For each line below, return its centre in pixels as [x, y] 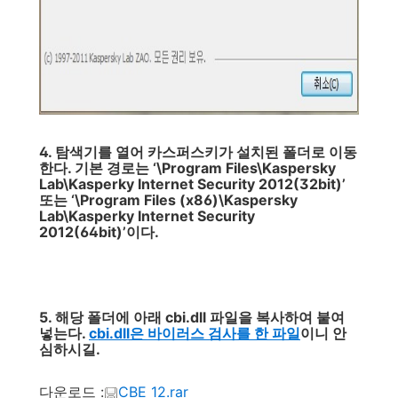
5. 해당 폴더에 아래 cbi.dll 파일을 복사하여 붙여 [192, 317]
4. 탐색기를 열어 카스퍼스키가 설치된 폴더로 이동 [198, 152]
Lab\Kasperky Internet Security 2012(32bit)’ [192, 184]
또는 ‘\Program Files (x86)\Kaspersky [168, 200]
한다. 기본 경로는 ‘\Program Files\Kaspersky [187, 168]
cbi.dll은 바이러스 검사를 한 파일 [195, 333]
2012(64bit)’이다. [99, 232]
